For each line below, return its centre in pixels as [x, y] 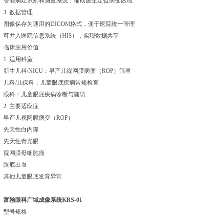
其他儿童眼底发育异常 [33, 176]
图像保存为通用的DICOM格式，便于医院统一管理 [69, 24]
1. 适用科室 [18, 59]
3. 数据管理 [18, 12]
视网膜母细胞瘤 [24, 153]
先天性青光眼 [21, 141]
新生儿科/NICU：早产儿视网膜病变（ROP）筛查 [67, 71]
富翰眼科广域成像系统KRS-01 [43, 200]
